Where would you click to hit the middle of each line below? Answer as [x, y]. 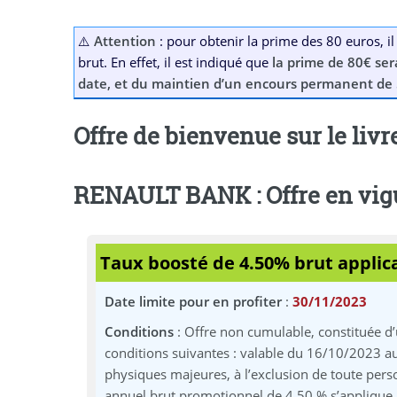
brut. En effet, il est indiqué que [175, 62]
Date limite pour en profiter [194, 301]
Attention [125, 41]
